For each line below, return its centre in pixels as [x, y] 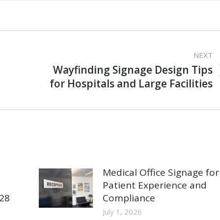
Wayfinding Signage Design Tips [133, 69]
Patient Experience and [154, 185]
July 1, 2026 [122, 211]
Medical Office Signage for [161, 172]
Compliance [129, 198]
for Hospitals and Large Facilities [131, 83]
